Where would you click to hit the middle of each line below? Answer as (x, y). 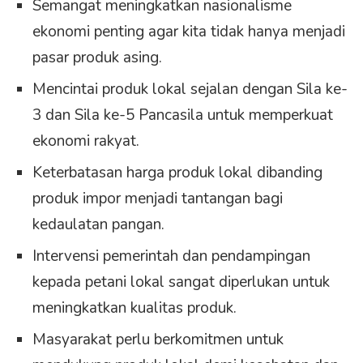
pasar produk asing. (97, 58)
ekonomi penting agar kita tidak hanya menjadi (189, 32)
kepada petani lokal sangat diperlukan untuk (181, 282)
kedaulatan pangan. (98, 225)
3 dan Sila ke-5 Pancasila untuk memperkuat (183, 115)
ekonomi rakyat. (86, 141)
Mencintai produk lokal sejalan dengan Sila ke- (190, 90)
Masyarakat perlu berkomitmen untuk (158, 340)
